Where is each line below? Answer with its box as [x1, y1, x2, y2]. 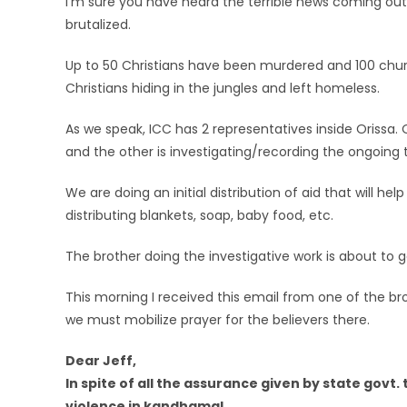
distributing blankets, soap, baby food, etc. [65, 206, 333, 224]
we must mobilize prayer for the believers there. [65, 311, 370, 329]
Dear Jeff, [65, 352, 136, 370]
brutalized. [65, 15, 131, 34]
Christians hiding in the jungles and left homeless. [65, 79, 380, 97]
